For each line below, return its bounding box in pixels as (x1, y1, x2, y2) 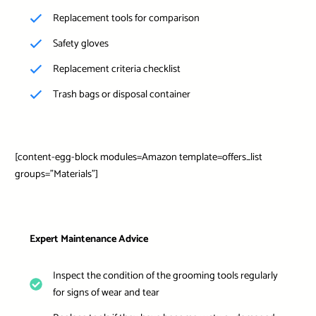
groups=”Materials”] (14, 165, 98, 183)
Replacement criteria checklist (52, 60, 181, 78)
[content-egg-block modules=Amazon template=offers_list (14, 148, 262, 166)
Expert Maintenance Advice (29, 230, 148, 248)
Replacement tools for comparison (52, 9, 200, 27)
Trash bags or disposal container (52, 85, 190, 103)
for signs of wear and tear (52, 284, 159, 301)
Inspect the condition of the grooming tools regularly (52, 267, 278, 284)
